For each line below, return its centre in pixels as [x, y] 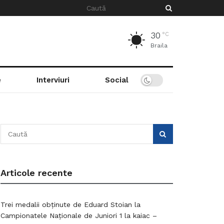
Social [116, 80]
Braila [159, 45]
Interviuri [53, 80]
